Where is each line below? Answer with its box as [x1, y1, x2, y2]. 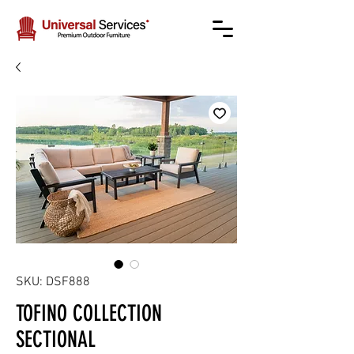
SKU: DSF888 [16, 274, 90, 290]
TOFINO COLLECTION [16, 300, 162, 326]
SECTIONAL [16, 326, 96, 352]
